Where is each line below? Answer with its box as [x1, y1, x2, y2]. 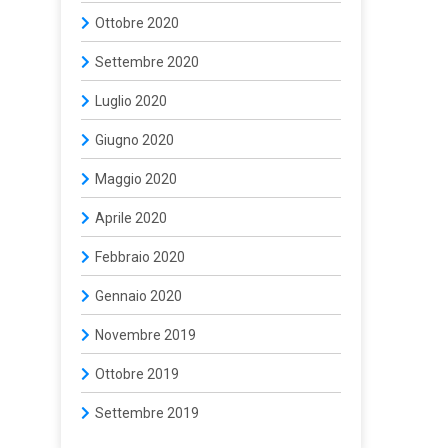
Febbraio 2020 [95, 249, 185, 265]
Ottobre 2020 [95, 15, 179, 31]
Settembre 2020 [95, 54, 199, 70]
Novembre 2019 [95, 327, 196, 343]
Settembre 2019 [95, 405, 199, 421]
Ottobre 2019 [95, 366, 179, 382]
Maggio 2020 [95, 171, 177, 187]
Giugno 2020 [95, 132, 174, 148]
